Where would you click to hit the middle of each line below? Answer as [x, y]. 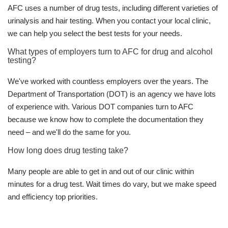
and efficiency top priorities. [53, 197]
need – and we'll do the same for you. [69, 132]
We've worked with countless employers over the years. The [108, 81]
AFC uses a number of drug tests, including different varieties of [113, 8]
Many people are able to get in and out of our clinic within [101, 171]
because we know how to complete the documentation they [106, 119]
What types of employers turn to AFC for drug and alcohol [110, 52]
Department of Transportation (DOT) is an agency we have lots [112, 94]
